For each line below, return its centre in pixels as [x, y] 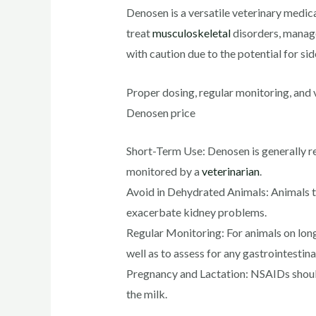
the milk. [146, 294]
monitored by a [164, 171]
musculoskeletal [191, 33]
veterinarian [230, 171]
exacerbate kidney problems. [196, 212]
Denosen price [160, 112]
